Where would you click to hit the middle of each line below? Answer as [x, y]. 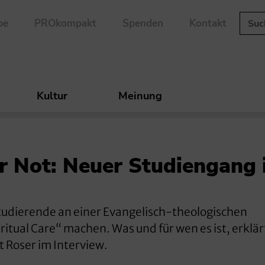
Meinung [140, 96]
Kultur [52, 96]
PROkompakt [65, 23]
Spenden [143, 23]
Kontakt [208, 23]
